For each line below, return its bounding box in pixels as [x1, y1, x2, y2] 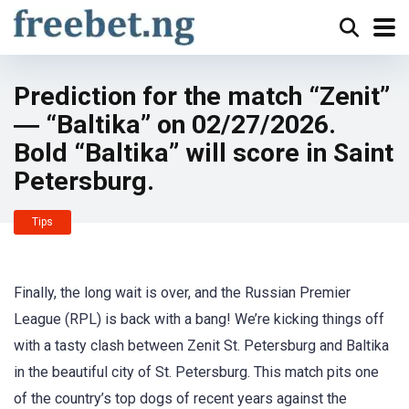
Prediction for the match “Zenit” [14, 81, 390, 111]
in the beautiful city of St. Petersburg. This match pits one [14, 363, 379, 381]
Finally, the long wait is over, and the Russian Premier [14, 284, 351, 301]
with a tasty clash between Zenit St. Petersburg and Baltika [14, 337, 389, 354]
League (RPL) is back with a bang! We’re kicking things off [14, 310, 384, 328]
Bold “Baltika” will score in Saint [14, 138, 393, 168]
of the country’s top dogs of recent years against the [14, 390, 347, 407]
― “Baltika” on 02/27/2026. [14, 110, 336, 140]
